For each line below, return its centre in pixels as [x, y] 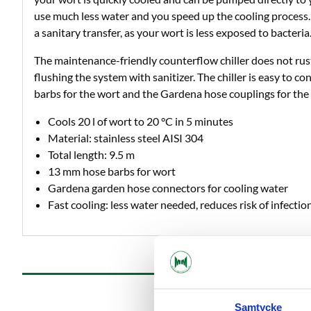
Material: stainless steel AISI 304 [126, 138]
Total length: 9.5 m [91, 155]
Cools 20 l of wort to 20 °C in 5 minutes [141, 121]
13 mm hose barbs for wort [112, 171]
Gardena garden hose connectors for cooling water [168, 188]
